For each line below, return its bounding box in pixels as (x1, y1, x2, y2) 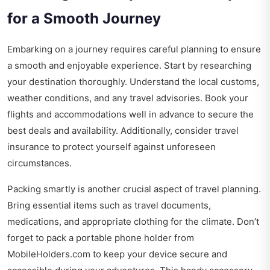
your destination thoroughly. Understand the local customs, (7, 76, 259, 88)
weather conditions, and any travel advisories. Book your (7, 92, 248, 104)
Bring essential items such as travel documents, (7, 199, 211, 212)
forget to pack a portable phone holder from (7, 232, 194, 244)
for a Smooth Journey (7, 10, 161, 28)
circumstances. (7, 157, 72, 169)
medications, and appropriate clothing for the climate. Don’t (7, 216, 259, 228)
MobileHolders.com (7, 248, 90, 260)
